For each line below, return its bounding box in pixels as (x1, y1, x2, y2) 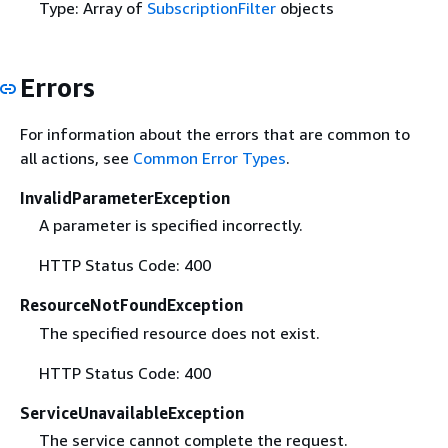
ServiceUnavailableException (20, 402, 244, 423)
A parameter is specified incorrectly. (38, 215, 303, 236)
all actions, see (20, 148, 133, 169)
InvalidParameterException (20, 188, 230, 209)
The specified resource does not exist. (38, 322, 320, 343)
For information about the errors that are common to (20, 124, 410, 145)
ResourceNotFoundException (20, 295, 243, 316)
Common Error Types (133, 148, 286, 169)
